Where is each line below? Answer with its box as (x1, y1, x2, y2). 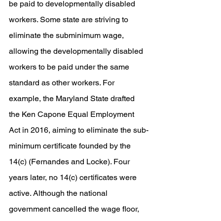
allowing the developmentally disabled (9, 46, 145, 56)
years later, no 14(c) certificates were (9, 173, 139, 182)
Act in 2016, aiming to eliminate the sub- (9, 125, 148, 135)
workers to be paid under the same (9, 62, 131, 72)
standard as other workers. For (9, 78, 116, 87)
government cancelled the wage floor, (9, 204, 141, 214)
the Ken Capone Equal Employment (9, 110, 136, 119)
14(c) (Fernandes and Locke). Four (9, 157, 132, 166)
